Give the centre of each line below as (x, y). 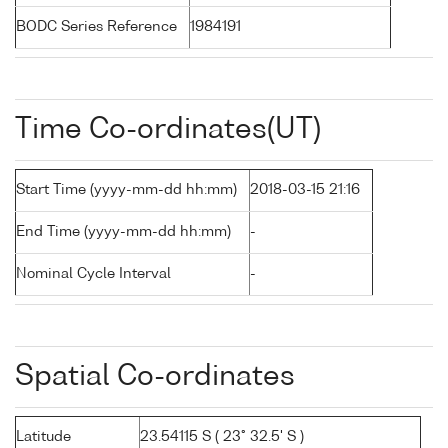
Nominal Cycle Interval (93, 274)
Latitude (43, 437)
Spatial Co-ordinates (155, 377)
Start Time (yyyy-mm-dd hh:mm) (126, 190)
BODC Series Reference (96, 27)
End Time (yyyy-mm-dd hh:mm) (123, 232)
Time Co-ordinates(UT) (168, 130)
